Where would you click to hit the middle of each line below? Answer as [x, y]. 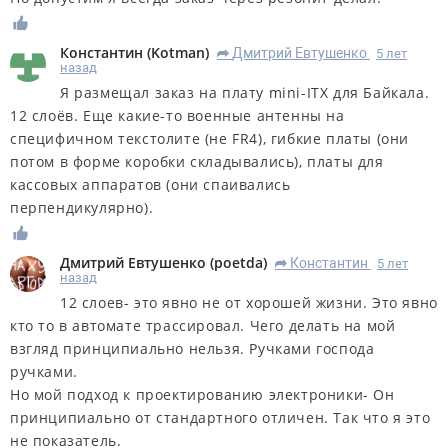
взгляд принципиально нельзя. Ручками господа [192, 348]
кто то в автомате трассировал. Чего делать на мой [203, 325]
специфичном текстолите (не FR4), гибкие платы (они [210, 138]
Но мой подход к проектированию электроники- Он [202, 394]
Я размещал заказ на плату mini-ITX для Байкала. [245, 92]
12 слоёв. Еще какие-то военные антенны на [177, 115]
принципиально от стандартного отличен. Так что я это [220, 417]
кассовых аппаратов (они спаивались [150, 184]
